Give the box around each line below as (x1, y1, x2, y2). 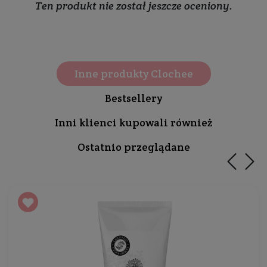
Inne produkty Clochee (74, 67, 193, 80)
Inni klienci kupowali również (55, 116, 212, 129)
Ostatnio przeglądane (77, 140, 190, 154)
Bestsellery (105, 91, 162, 105)
